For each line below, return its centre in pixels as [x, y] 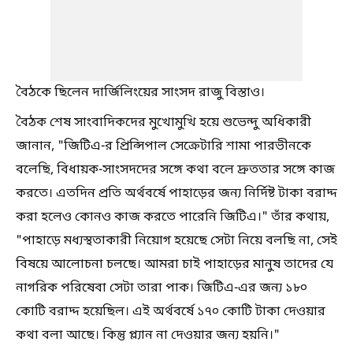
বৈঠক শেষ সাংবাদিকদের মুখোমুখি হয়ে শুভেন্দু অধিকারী [163, 123]
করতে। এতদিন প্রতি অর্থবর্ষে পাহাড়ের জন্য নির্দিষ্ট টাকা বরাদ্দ [176, 193]
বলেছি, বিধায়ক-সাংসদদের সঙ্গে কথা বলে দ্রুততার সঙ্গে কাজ [175, 170]
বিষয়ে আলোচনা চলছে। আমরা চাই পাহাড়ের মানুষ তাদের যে [175, 264]
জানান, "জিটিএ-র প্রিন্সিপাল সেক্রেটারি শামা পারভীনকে [163, 146]
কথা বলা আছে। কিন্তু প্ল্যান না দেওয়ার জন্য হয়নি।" [148, 335]
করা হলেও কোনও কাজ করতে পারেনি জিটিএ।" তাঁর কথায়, [173, 217]
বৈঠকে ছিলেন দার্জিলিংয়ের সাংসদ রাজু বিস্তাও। [140, 93]
